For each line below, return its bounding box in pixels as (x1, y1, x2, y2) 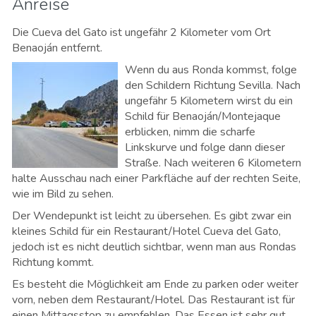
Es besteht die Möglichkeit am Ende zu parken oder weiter (12, 276, 298, 292)
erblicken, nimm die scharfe (125, 123, 255, 140)
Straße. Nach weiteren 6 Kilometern (125, 154, 301, 171)
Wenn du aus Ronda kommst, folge (125, 61, 297, 78)
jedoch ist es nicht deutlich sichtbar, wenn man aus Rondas (12, 238, 296, 255)
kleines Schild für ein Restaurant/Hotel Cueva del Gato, (12, 223, 281, 239)
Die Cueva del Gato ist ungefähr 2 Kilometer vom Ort (12, 24, 271, 40)
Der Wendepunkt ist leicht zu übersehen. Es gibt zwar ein (12, 207, 291, 224)
